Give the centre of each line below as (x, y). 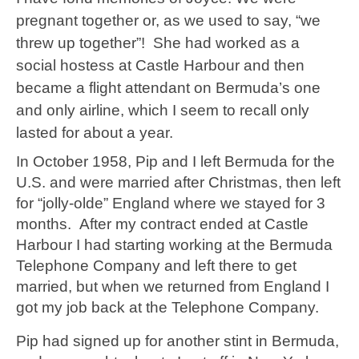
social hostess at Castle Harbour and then (160, 65)
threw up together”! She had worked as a (158, 43)
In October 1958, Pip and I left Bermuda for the (175, 161)
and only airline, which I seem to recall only (163, 110)
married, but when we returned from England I (173, 286)
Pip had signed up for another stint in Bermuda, (177, 341)
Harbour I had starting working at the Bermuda (174, 245)
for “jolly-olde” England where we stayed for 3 (171, 203)
